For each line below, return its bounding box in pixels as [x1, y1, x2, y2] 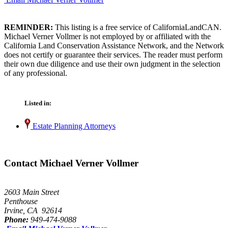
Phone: [4, 215, 28, 224]
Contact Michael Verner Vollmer [4, 157, 138, 168]
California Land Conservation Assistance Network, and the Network [4, 41, 224, 50]
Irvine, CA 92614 [4, 206, 62, 215]
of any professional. [4, 68, 67, 77]
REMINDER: [4, 22, 53, 32]
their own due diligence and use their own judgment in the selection [4, 59, 220, 68]
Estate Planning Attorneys [31, 122, 116, 131]
